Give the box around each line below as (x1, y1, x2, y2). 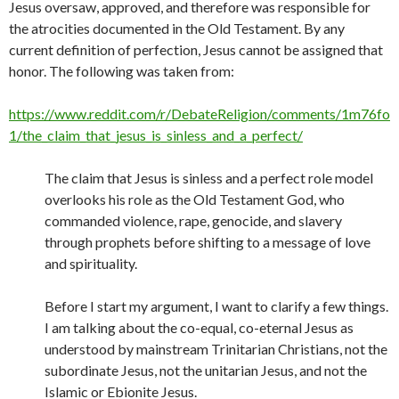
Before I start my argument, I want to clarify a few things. (45, 297, 388, 314)
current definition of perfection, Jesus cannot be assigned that (9, 41, 383, 58)
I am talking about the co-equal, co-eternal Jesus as (45, 319, 354, 336)
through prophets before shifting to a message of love (45, 233, 370, 250)
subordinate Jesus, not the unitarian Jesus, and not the (45, 362, 367, 379)
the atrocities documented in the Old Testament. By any (9, 20, 345, 37)
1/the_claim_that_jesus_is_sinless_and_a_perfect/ (9, 126, 303, 143)
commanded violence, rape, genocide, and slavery (45, 212, 342, 229)
